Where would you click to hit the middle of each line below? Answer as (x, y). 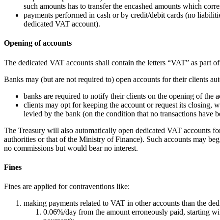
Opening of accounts (38, 43)
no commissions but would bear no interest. (71, 148)
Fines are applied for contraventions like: (67, 187)
